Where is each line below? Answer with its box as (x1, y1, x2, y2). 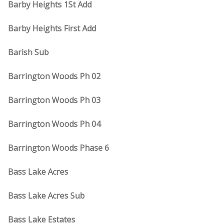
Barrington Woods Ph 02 (8, 71, 101, 82)
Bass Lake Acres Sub (8, 190, 85, 201)
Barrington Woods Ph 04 (8, 118, 101, 129)
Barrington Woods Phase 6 (8, 142, 109, 153)
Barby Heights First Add (8, 23, 96, 34)
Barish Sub (8, 47, 49, 58)
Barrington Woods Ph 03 (8, 95, 101, 106)
